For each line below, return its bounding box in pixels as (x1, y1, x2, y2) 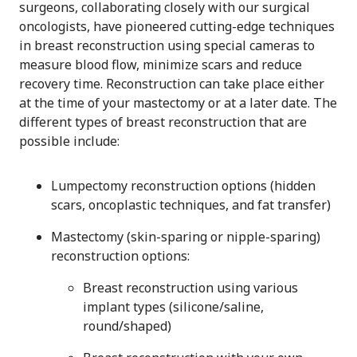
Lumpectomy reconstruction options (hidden (51, 177, 316, 195)
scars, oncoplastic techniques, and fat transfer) (51, 196, 331, 214)
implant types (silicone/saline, (83, 298, 264, 316)
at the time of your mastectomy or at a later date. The (19, 94, 337, 112)
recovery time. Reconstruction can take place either (19, 75, 324, 93)
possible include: (19, 132, 120, 151)
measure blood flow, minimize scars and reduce (19, 56, 302, 74)
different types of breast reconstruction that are (19, 113, 307, 131)
